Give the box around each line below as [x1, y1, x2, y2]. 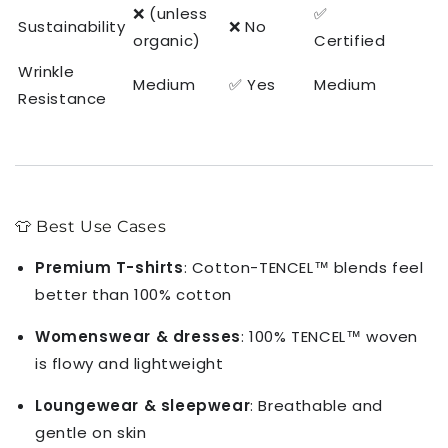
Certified [314, 30, 386, 52]
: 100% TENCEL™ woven [241, 325, 418, 347]
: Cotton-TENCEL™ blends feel [183, 256, 424, 278]
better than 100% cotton [35, 283, 232, 305]
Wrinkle [18, 61, 75, 83]
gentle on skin [35, 421, 147, 443]
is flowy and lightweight [35, 352, 224, 374]
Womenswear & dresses [35, 325, 241, 347]
